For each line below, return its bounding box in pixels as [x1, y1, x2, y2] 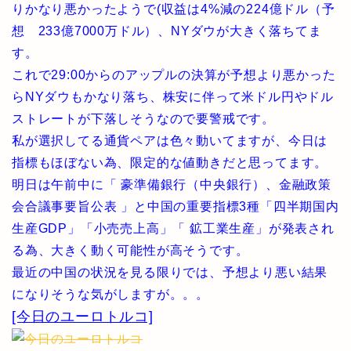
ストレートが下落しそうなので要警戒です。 [12, 112, 275, 125]
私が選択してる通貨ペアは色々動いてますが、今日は [12, 134, 328, 147]
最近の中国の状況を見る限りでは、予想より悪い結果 [12, 266, 328, 279]
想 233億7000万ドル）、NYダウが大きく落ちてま [12, 24, 322, 38]
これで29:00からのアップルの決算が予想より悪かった [12, 68, 336, 81]
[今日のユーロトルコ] [12, 309, 154, 324]
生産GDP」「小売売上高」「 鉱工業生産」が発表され [12, 222, 335, 235]
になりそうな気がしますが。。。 [12, 288, 209, 301]
